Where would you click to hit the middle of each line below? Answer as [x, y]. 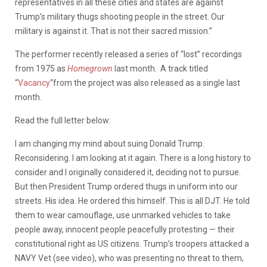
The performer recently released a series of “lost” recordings [128, 54]
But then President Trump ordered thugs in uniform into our [126, 186]
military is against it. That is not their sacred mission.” [114, 31]
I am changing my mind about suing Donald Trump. [110, 143]
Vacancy [34, 83]
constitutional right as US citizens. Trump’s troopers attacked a [132, 243]
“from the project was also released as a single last [145, 83]
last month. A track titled [160, 68]
